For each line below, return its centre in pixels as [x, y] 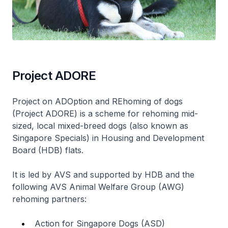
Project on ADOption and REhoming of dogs [97, 101]
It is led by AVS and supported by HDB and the [103, 174]
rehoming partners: [51, 199]
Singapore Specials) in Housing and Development [108, 138]
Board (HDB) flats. [50, 150]
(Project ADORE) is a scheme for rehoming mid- [105, 113]
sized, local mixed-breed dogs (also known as [100, 125]
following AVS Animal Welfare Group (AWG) [98, 187]
